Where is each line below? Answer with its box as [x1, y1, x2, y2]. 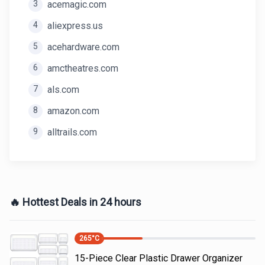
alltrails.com [47, 127, 97, 138]
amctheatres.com [47, 63, 118, 74]
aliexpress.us [47, 20, 103, 31]
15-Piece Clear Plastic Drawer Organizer [75, 253, 243, 264]
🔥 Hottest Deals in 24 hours [9, 196, 141, 208]
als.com [47, 84, 79, 95]
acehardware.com [47, 41, 119, 53]
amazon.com [47, 105, 99, 117]
